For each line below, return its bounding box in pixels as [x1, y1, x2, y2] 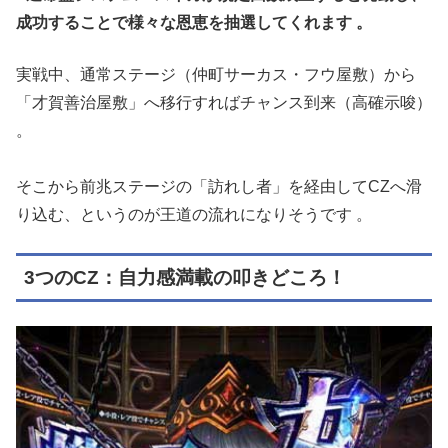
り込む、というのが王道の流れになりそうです [16, 206, 356, 224]
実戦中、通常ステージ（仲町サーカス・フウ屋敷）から [16, 66, 416, 84]
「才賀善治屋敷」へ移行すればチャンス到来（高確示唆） [16, 94, 432, 112]
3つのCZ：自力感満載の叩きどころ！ [24, 266, 346, 289]
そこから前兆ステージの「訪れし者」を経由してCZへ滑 [16, 178, 422, 196]
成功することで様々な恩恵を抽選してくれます [16, 14, 356, 32]
